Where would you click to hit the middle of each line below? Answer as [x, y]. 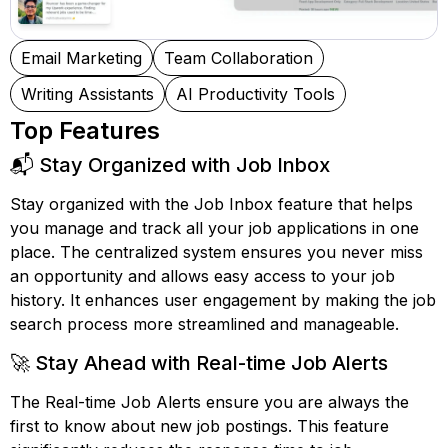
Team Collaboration [238, 58]
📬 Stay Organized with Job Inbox [170, 165]
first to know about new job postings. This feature [199, 426]
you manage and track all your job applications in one [214, 228]
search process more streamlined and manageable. [204, 324]
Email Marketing [81, 58]
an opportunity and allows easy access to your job [202, 276]
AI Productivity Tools [255, 94]
